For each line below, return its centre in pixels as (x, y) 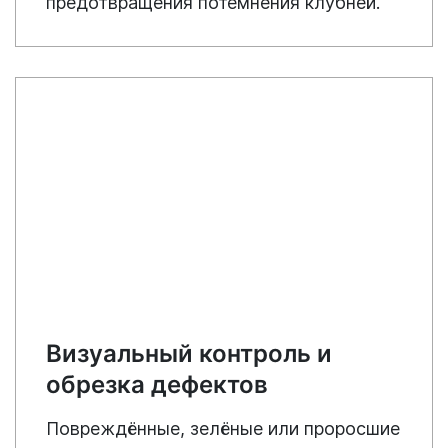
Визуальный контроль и (189, 353)
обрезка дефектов (157, 384)
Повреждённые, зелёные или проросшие (223, 428)
